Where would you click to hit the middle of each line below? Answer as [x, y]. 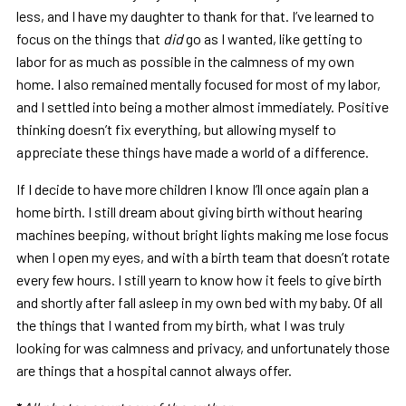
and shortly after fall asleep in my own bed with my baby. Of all [199, 303]
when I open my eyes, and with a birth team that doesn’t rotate [203, 257]
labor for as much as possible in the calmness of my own [185, 62]
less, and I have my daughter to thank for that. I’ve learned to [195, 16]
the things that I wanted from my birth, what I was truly [180, 325]
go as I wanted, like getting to [272, 39]
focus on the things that [89, 39]
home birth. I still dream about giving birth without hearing [189, 212]
